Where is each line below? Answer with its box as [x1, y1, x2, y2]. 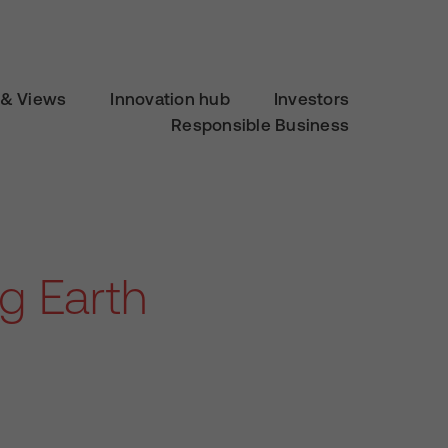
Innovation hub [110, 89, 230, 110]
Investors [273, 89, 349, 110]
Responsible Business [171, 115, 349, 136]
